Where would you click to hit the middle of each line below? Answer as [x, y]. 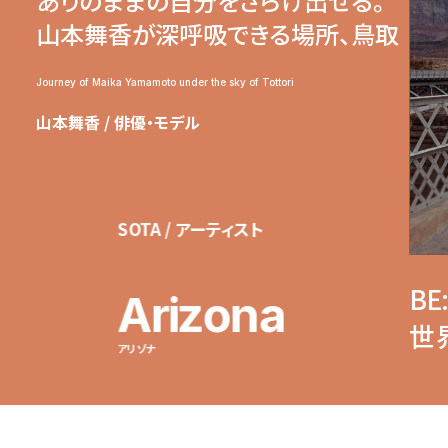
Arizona [200, 316]
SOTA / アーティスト [190, 229]
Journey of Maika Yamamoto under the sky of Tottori [165, 81]
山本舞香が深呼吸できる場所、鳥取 [217, 33]
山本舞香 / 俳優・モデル [118, 121]
